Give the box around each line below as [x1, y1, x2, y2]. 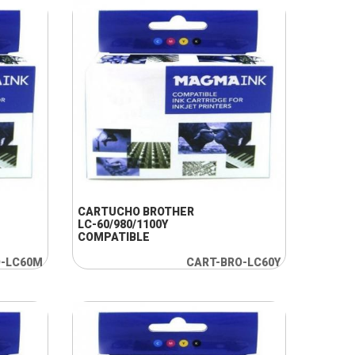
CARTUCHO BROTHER [77, 205, 194, 218]
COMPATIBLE [77, 231, 150, 243]
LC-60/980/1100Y [77, 218, 168, 231]
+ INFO [138, 158, 173, 171]
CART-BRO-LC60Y [185, 256, 281, 269]
